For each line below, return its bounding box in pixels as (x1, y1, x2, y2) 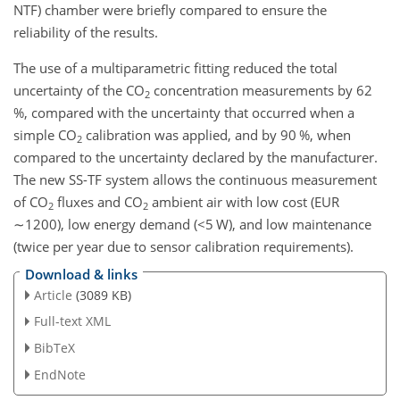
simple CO (13, 126, 77, 144)
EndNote (33, 366, 86, 384)
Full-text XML (33, 312, 111, 330)
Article (33, 286, 72, 304)
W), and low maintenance (213, 215, 371, 233)
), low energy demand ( (57, 215, 197, 233)
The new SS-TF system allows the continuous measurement (13, 171, 377, 188)
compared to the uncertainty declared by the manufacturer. (13, 148, 378, 166)
